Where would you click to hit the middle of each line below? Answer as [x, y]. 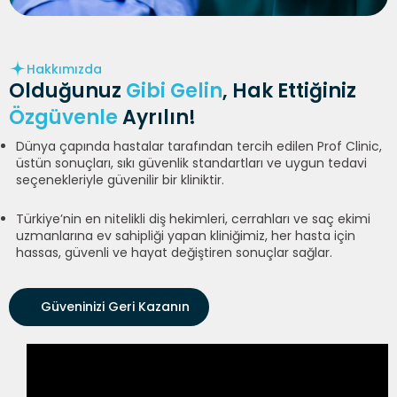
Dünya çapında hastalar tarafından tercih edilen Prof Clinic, [199, 147]
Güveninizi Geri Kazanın [115, 307]
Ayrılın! [157, 118]
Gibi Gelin [174, 91]
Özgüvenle [63, 118]
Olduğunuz [67, 91]
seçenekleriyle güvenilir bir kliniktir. [121, 180]
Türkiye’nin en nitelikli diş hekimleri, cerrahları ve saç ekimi [194, 219]
